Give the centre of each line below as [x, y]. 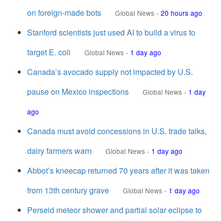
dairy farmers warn [59, 151]
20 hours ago [182, 13]
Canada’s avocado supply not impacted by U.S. [110, 72]
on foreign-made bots [64, 13]
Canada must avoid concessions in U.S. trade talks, [117, 131]
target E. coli [49, 52]
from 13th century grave [68, 190]
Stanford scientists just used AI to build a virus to [111, 32]
